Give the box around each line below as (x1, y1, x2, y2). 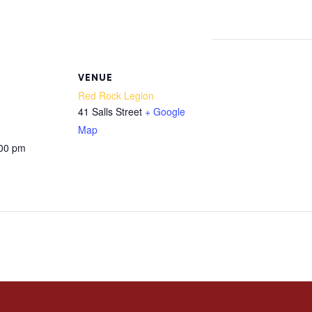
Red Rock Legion (78, 88, 154, 103)
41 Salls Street (78, 104, 142, 119)
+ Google (145, 104, 185, 119)
